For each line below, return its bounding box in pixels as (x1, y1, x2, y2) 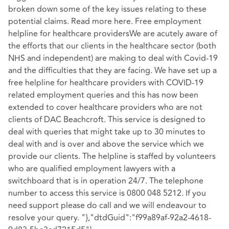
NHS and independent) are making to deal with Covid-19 (8, 52, 218, 64)
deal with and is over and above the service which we (8, 138, 204, 150)
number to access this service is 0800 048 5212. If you (8, 187, 206, 199)
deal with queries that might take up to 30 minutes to (8, 125, 205, 138)
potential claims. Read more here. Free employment (8, 15, 201, 28)
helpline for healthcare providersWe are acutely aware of (8, 27, 217, 40)
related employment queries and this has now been (8, 88, 198, 101)
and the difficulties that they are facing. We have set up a (8, 64, 217, 77)
